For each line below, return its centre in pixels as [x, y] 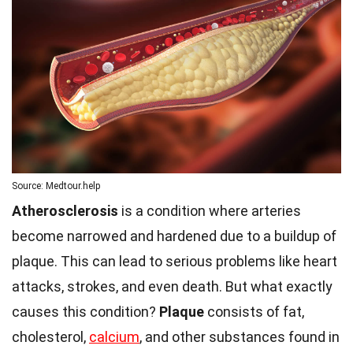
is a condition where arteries [210, 211]
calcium [114, 337]
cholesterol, [50, 337]
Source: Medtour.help [56, 186]
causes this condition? [85, 312]
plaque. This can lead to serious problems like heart [175, 262]
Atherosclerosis [65, 211]
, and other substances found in [240, 337]
